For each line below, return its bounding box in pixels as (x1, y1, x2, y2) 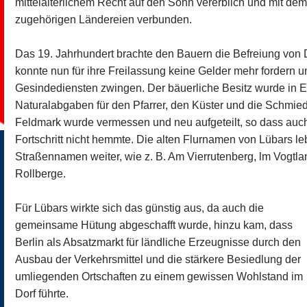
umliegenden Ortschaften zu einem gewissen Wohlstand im (15, 269, 304, 284)
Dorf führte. (15, 286, 69, 302)
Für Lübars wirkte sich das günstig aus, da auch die (15, 200, 265, 216)
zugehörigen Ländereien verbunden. (15, 12, 193, 27)
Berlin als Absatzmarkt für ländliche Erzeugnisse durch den (15, 234, 302, 250)
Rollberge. (15, 166, 66, 182)
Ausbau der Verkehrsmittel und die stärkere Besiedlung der (15, 251, 302, 267)
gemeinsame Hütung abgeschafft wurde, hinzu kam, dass (15, 217, 293, 233)
